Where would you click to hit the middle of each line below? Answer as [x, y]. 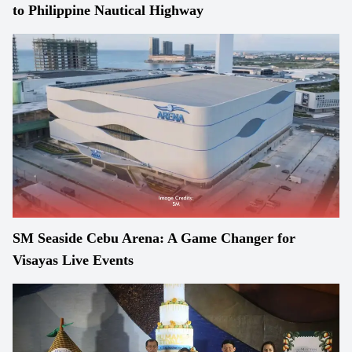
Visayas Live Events [73, 260]
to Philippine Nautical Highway [108, 10]
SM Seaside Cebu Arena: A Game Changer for [154, 238]
